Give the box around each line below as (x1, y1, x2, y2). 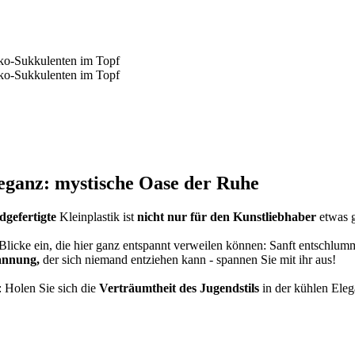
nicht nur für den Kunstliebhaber (137, 210, 316, 224)
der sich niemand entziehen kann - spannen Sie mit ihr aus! (40, 253, 336, 267)
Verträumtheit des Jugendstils (99, 281, 259, 296)
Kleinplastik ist (56, 210, 137, 224)
